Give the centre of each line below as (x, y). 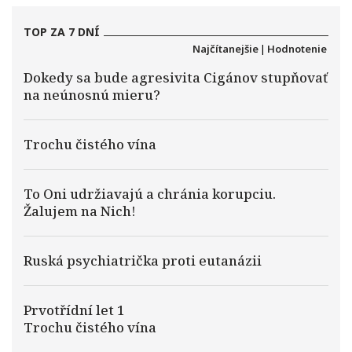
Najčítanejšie (225, 49)
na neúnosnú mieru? (92, 95)
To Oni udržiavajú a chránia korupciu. (150, 194)
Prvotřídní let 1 (74, 310)
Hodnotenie (297, 49)
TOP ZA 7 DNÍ (62, 32)
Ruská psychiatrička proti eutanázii (143, 260)
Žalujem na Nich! (80, 211)
